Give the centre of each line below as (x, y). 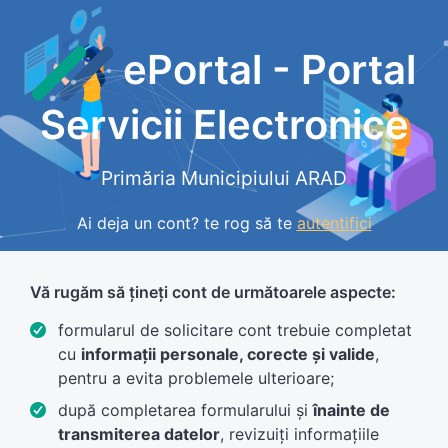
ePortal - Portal (265, 70)
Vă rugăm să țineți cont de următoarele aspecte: (213, 292)
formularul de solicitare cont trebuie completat (235, 330)
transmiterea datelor (139, 434)
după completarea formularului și (185, 410)
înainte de (351, 410)
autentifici (334, 223)
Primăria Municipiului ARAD (224, 178)
